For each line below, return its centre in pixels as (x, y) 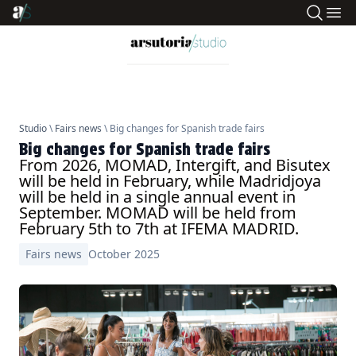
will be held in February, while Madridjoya (170, 180)
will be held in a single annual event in (157, 196)
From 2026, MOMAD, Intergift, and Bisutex (175, 164)
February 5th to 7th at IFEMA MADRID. (159, 228)
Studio (33, 128)
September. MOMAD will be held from (158, 212)
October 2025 (124, 253)
